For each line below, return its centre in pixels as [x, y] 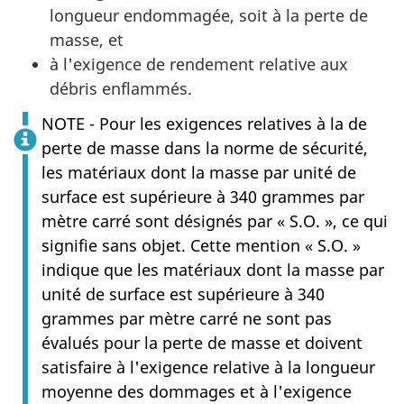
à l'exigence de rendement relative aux [199, 64]
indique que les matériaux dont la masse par [213, 269]
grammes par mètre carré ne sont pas [187, 318]
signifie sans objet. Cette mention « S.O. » [201, 245]
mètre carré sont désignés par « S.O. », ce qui [215, 220]
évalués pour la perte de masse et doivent [202, 342]
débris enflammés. [121, 89]
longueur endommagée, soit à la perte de [209, 16]
